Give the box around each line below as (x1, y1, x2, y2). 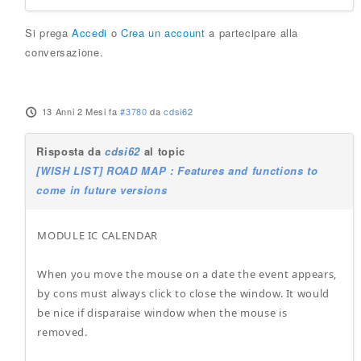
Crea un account (120, 25, 205, 40)
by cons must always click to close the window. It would (37, 286, 330, 301)
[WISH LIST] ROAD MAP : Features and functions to (36, 163, 318, 178)
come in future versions (36, 182, 168, 197)
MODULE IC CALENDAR (37, 228, 158, 243)
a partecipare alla (205, 25, 299, 40)
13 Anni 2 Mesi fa (41, 105, 118, 118)
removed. (37, 325, 88, 339)
